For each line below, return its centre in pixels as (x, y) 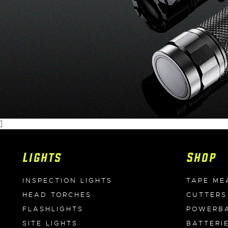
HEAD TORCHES (57, 195)
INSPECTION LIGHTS (67, 180)
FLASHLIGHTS (53, 209)
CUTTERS (206, 195)
